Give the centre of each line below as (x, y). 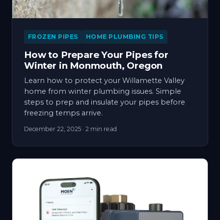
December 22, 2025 (53, 129)
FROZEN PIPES (53, 36)
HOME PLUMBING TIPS (124, 36)
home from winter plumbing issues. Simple (103, 91)
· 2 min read (99, 129)
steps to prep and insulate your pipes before (105, 102)
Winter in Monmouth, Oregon (94, 65)
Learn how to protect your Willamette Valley (104, 80)
